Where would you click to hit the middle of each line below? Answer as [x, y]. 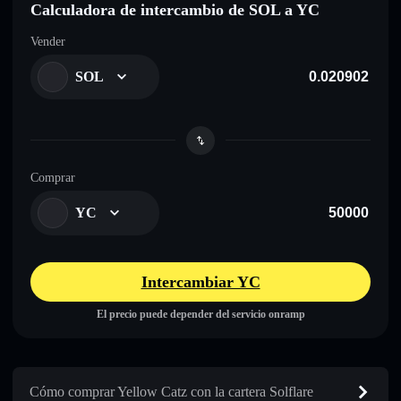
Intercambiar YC [200, 282]
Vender [48, 41]
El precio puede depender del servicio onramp [200, 314]
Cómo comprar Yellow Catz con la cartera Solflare [171, 391]
